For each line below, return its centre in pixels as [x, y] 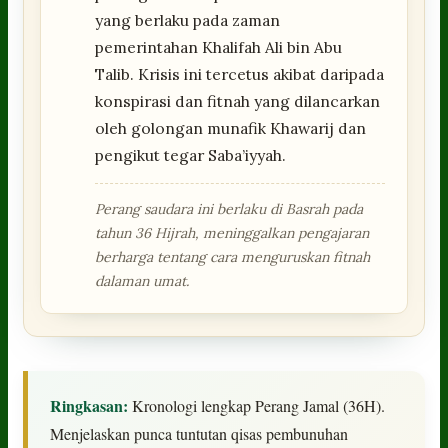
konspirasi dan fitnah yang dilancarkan [238, 100]
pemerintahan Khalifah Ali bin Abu [219, 46]
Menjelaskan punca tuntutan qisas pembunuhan [199, 433]
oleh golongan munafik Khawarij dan [231, 127]
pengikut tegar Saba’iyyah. [191, 154]
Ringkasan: [89, 405]
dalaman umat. [142, 280]
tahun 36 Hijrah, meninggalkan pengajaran [232, 232]
